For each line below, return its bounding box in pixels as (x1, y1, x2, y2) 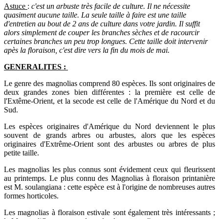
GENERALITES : (4, 62, 68, 71)
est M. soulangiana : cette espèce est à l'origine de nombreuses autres (4, 182, 215, 191)
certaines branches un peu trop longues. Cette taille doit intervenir (4, 37, 208, 45)
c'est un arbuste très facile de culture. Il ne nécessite (31, 1, 190, 10)
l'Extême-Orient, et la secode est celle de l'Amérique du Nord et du (4, 96, 215, 105)
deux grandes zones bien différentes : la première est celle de (4, 88, 215, 96)
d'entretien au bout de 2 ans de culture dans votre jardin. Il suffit (4, 19, 200, 28)
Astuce (4, 1, 27, 10)
